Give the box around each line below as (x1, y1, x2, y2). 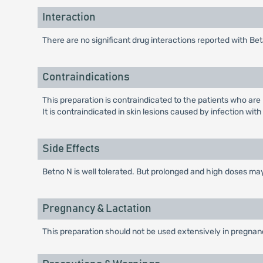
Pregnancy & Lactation (42, 203, 151, 214)
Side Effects (42, 143, 100, 154)
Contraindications (42, 72, 130, 83)
